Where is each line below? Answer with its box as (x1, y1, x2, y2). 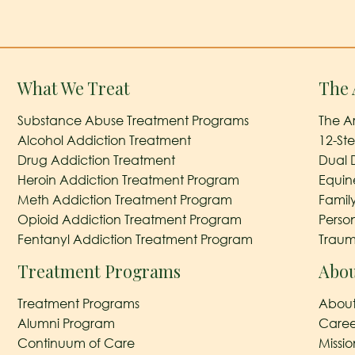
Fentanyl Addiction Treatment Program (17, 231, 253, 247)
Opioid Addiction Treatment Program (17, 211, 242, 227)
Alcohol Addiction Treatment (17, 132, 191, 148)
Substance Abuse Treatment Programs (17, 112, 249, 128)
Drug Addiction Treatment (17, 151, 175, 168)
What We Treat (17, 76, 130, 99)
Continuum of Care (17, 334, 135, 351)
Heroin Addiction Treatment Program (17, 171, 239, 188)
